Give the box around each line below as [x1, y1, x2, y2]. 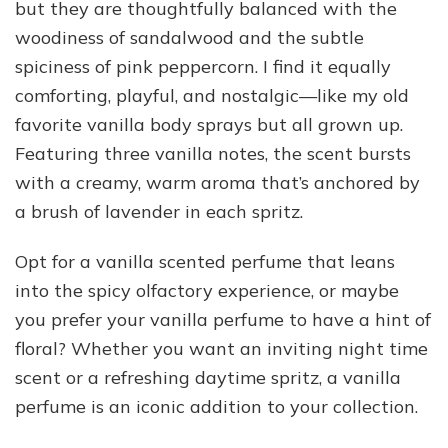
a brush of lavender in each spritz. [15, 199, 303, 223]
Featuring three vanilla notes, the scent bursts [15, 141, 411, 165]
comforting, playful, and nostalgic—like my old [15, 83, 409, 107]
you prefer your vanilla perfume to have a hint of [15, 307, 431, 331]
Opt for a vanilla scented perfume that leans [15, 249, 395, 273]
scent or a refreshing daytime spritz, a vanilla [15, 365, 401, 389]
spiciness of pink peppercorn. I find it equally [15, 54, 391, 78]
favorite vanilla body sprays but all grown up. [15, 112, 403, 136]
